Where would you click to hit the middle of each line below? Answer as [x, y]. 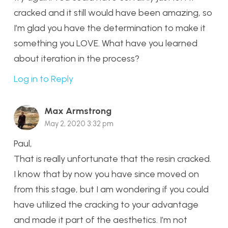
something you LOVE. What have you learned [106, 43]
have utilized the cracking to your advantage [106, 205]
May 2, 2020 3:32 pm [79, 124]
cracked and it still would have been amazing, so [113, 12]
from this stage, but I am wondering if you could [111, 190]
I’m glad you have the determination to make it [110, 28]
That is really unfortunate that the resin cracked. [112, 159]
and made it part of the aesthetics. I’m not [101, 220]
